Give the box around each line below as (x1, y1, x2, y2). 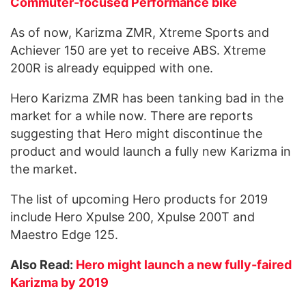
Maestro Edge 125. (10, 227, 118, 242)
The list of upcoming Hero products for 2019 (10, 192, 268, 207)
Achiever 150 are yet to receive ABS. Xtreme (10, 43, 266, 58)
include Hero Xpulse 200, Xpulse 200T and (10, 210, 255, 225)
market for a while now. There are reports (10, 109, 253, 124)
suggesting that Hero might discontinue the (10, 126, 262, 141)
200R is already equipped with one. (10, 61, 213, 76)
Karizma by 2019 (10, 275, 109, 290)
